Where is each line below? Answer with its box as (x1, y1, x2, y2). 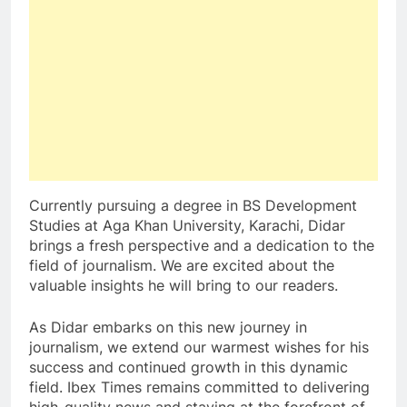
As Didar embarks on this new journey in (29, 318, 307, 337)
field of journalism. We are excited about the (29, 256, 334, 275)
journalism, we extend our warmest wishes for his (29, 338, 369, 357)
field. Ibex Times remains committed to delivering (29, 378, 370, 397)
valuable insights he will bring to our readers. (29, 276, 338, 295)
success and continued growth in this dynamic (29, 358, 348, 377)
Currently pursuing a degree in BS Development (29, 196, 357, 215)
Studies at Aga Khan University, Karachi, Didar (29, 216, 345, 235)
